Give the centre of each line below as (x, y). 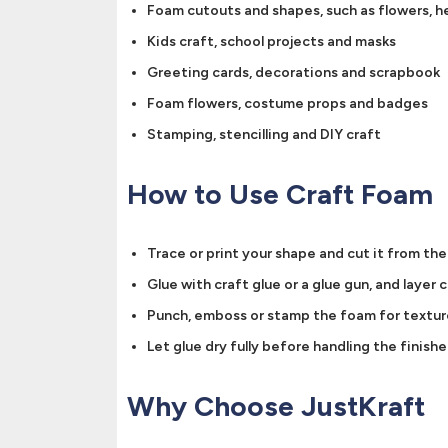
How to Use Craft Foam (280, 194)
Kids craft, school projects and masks (271, 41)
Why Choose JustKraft (276, 406)
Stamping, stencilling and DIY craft (264, 134)
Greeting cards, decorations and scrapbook (293, 72)
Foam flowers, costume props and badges (287, 103)
